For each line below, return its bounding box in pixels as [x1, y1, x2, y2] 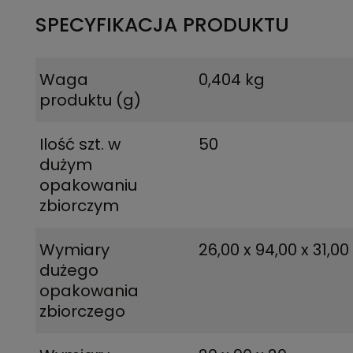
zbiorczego [39, 300, 125, 322]
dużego [39, 259, 98, 281]
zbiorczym [39, 195, 119, 217]
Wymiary [39, 239, 110, 261]
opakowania [39, 280, 139, 302]
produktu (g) [39, 89, 141, 111]
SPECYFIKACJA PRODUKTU [35, 11, 289, 39]
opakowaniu [39, 174, 137, 196]
